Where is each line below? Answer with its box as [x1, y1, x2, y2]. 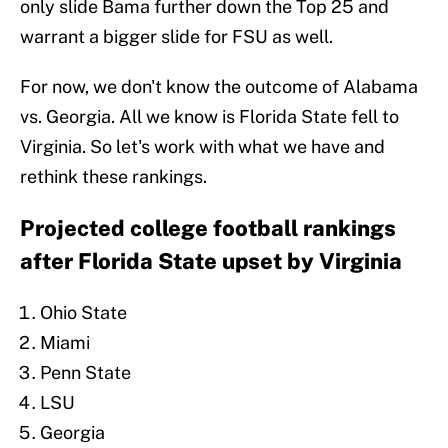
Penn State [40, 362, 131, 384]
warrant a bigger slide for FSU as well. [20, 26, 333, 48]
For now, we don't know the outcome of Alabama [20, 76, 418, 98]
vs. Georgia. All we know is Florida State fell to [20, 106, 399, 128]
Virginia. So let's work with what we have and [20, 136, 385, 158]
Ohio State [40, 302, 127, 324]
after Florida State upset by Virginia [20, 248, 402, 275]
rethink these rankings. [20, 166, 207, 188]
